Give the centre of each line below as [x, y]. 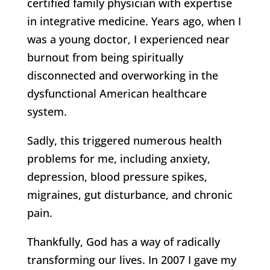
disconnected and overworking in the [122, 76]
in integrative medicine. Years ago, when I [134, 21]
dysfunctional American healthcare [117, 94]
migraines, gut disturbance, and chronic [130, 195]
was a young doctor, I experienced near [128, 39]
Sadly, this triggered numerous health [124, 141]
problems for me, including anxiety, [118, 159]
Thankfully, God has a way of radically [123, 242]
